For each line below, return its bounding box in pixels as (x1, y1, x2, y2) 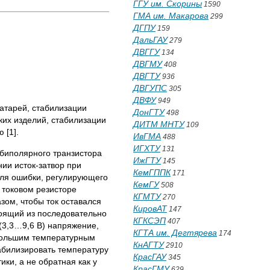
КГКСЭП (133, 216, 166, 225)
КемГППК (133, 168, 171, 177)
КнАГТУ (133, 240, 164, 250)
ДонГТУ (133, 107, 165, 117)
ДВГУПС (133, 83, 167, 93)
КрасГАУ (133, 252, 166, 262)
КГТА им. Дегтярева (133, 228, 217, 237)
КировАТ (133, 204, 167, 213)
